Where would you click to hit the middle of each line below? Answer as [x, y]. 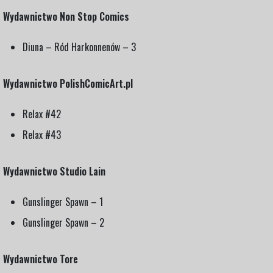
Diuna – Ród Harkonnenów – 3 [79, 47]
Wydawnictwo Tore [41, 259]
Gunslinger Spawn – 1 [63, 201]
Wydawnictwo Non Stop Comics [66, 16]
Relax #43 [42, 134]
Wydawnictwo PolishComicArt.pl [68, 83]
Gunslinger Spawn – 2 [63, 222]
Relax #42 [42, 114]
